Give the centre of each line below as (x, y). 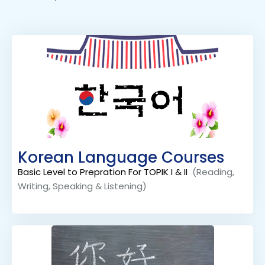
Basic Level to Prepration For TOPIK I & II (104, 172)
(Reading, (212, 172)
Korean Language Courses (121, 158)
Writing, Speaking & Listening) (82, 186)
